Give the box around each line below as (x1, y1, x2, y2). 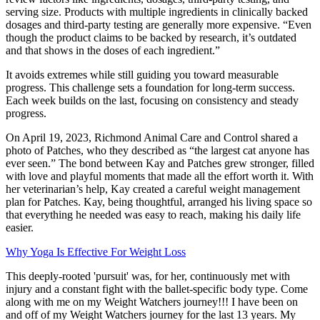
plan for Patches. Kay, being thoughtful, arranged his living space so (6, 196, 312, 209)
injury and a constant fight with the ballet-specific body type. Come (6, 283, 308, 296)
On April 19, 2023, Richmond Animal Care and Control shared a (6, 131, 298, 144)
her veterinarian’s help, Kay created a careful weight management (6, 183, 300, 196)
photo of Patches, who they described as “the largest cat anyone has (6, 144, 309, 157)
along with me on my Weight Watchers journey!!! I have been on (6, 296, 298, 309)
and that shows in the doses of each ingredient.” (6, 44, 220, 57)
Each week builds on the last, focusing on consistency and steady (6, 94, 299, 107)
